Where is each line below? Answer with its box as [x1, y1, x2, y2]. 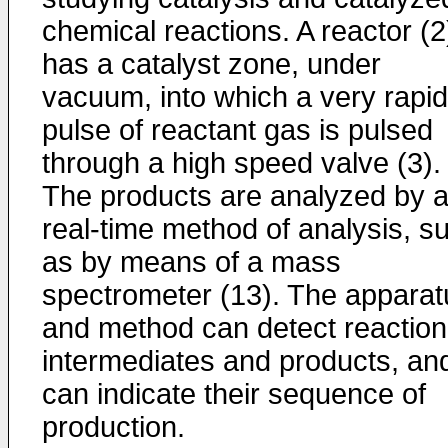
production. [42, 411, 185, 443]
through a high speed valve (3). [42, 147, 441, 179]
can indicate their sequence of [42, 378, 426, 410]
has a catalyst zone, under [42, 48, 381, 80]
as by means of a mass [42, 246, 341, 278]
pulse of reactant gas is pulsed [42, 114, 433, 146]
